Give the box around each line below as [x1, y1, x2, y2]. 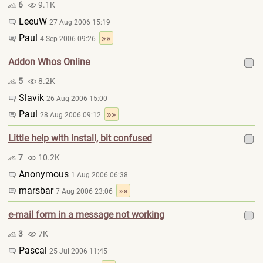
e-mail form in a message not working [8, 209, 164, 220]
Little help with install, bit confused [8, 133, 152, 144]
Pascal [16, 245, 49, 256]
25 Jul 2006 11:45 [49, 247, 107, 255]
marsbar [16, 185, 56, 196]
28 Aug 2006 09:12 [39, 111, 104, 119]
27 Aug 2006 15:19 [49, 18, 110, 26]
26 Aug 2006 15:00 [46, 95, 107, 103]
